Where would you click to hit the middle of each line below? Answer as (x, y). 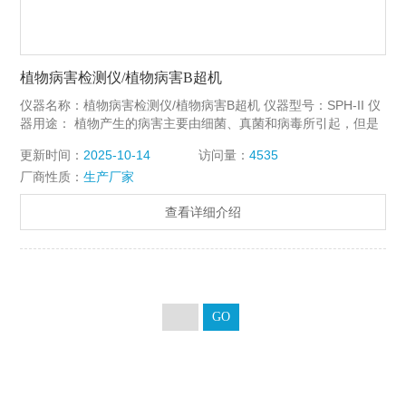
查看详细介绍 (203, 213)
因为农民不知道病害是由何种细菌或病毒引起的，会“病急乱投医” (203, 141)
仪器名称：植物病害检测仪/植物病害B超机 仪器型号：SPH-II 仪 (201, 105)
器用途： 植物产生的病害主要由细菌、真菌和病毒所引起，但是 (200, 123)
